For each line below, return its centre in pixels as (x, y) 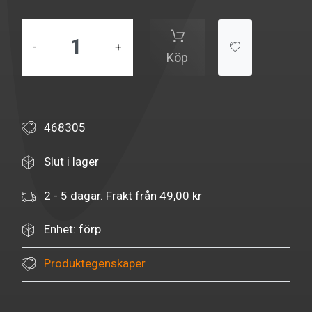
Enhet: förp (72, 229)
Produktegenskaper (95, 264)
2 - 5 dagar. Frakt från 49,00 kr (123, 196)
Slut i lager (71, 162)
